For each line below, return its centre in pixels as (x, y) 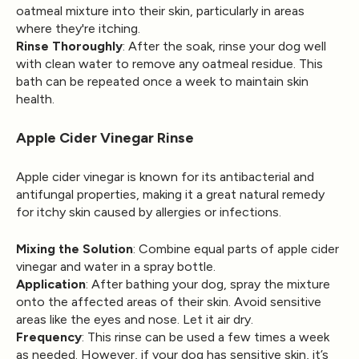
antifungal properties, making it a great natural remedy (170, 194)
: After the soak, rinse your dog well (224, 46)
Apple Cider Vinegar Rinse (105, 137)
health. (35, 99)
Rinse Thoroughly (69, 46)
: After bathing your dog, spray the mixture (208, 284)
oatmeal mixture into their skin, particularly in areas (160, 10)
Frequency (49, 337)
